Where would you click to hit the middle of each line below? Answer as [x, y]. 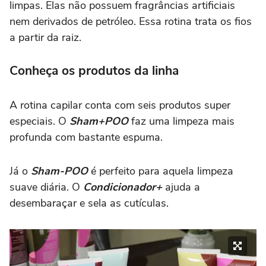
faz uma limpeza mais [181, 121]
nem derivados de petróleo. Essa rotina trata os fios [131, 21]
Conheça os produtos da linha [94, 70]
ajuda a [181, 187]
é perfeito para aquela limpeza [161, 171]
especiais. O [39, 121]
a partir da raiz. [45, 37]
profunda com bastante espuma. [86, 137]
